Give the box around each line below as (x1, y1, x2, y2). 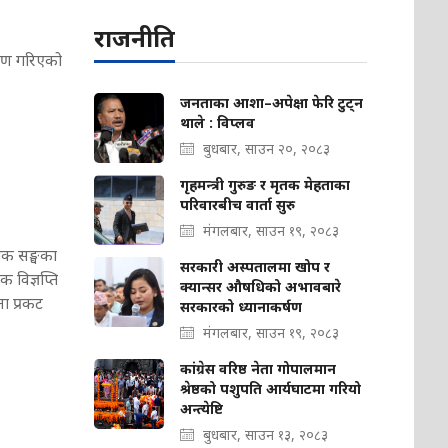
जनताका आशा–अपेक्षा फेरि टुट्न (180, 93, 364, 113)
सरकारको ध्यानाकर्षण (180, 297, 303, 317)
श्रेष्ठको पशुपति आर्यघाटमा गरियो (180, 379, 362, 399)
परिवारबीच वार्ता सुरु (180, 195, 296, 215)
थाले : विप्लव (180, 113, 256, 133)
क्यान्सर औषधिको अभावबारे (180, 277, 342, 297)
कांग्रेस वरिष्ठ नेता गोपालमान (180, 359, 337, 379)
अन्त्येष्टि (180, 399, 224, 419)
